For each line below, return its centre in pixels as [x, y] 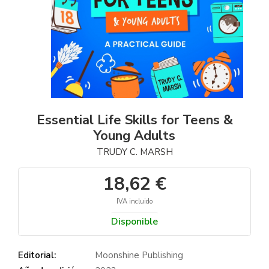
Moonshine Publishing [139, 255]
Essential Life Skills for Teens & [134, 120]
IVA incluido [134, 201]
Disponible [134, 221]
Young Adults [134, 135]
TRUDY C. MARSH [134, 152]
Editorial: [37, 255]
